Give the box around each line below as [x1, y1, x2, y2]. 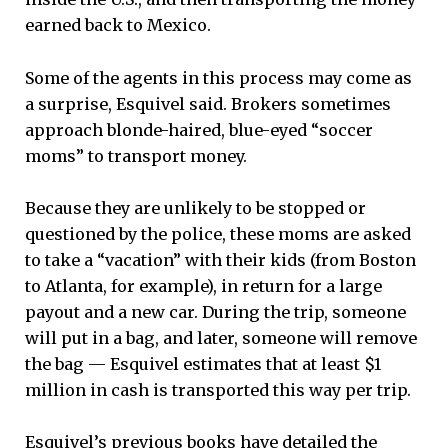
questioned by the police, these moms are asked [25, 223, 411, 244]
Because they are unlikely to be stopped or [25, 197, 366, 218]
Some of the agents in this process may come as [25, 67, 412, 88]
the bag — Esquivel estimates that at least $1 [25, 353, 381, 374]
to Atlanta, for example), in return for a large [25, 275, 382, 296]
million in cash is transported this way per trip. [25, 379, 411, 400]
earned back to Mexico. [25, 15, 211, 36]
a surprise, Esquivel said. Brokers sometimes [25, 93, 391, 114]
